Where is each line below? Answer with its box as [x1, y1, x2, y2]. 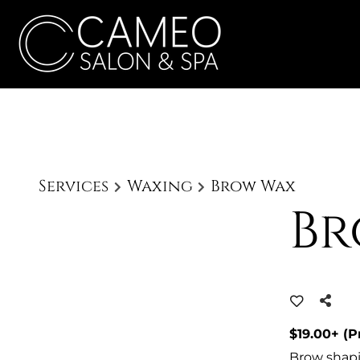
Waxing [126, 175, 193, 197]
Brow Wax [211, 175, 297, 197]
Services [39, 175, 108, 197]
